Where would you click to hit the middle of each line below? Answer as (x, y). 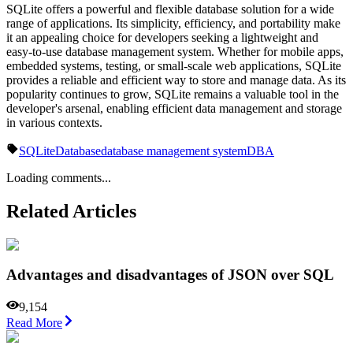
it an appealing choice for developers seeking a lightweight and (162, 37)
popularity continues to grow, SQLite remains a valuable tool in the (173, 94)
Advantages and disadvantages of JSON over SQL (170, 275)
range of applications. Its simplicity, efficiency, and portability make (173, 23)
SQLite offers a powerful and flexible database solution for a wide (170, 9)
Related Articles (71, 211)
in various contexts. (54, 122)
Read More (34, 323)
